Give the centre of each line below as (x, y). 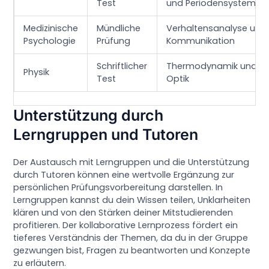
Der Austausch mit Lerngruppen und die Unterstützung (131, 162)
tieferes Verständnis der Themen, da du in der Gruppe (131, 237)
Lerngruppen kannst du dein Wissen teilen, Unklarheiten (132, 200)
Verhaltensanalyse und (217, 29)
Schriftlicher (122, 66)
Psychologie (50, 41)
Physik (37, 72)
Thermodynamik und (212, 66)
